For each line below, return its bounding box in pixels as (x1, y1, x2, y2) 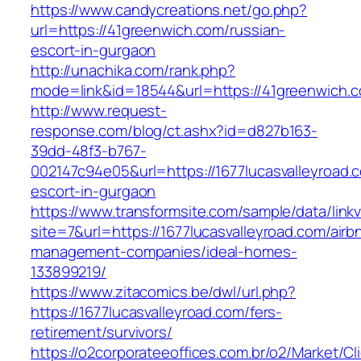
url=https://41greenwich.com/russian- (31, 19, 286, 41)
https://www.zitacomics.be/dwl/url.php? (31, 281, 297, 303)
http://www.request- (31, 100, 168, 122)
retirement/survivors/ (31, 322, 172, 343)
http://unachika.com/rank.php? (31, 60, 236, 81)
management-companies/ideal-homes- (31, 241, 297, 263)
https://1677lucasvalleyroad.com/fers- (31, 301, 283, 323)
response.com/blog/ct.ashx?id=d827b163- (31, 120, 318, 142)
